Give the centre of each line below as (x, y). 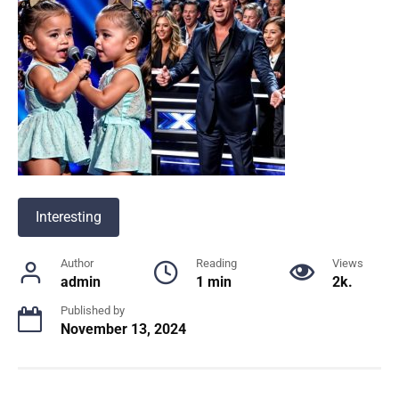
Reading (216, 263)
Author (77, 263)
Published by (93, 310)
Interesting (69, 217)
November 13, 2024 (123, 329)
